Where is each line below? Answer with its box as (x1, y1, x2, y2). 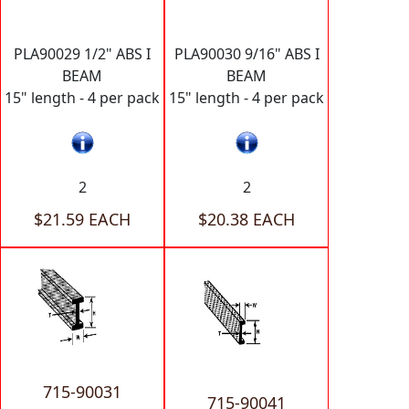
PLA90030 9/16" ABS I (173, 43, 320, 64)
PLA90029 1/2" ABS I (14, 43, 151, 64)
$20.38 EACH (198, 208, 295, 231)
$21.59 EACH (34, 208, 131, 231)
